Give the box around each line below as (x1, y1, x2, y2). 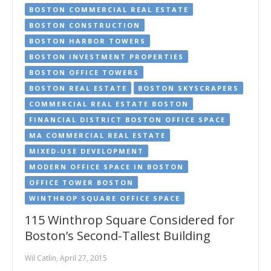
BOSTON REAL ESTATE (29, 83, 127, 93)
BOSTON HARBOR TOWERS (29, 36, 146, 45)
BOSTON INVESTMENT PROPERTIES (29, 51, 184, 61)
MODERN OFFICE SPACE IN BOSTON (29, 162, 184, 171)
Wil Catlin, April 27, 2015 (25, 252, 107, 263)
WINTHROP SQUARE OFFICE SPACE (29, 193, 180, 203)
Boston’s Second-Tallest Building (25, 227, 211, 244)
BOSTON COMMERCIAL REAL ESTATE (29, 4, 189, 14)
